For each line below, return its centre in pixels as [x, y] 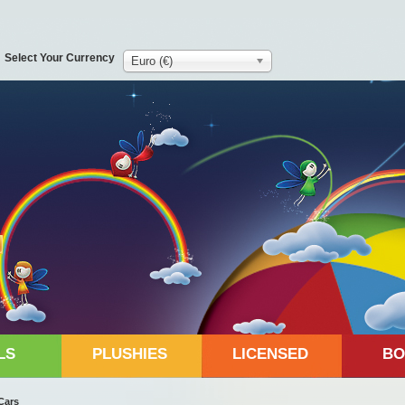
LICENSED [270, 354]
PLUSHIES [130, 354]
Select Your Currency [60, 58]
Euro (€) [152, 61]
